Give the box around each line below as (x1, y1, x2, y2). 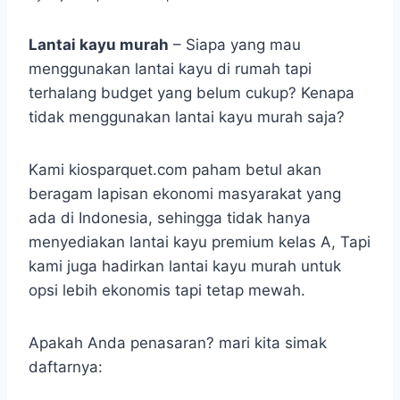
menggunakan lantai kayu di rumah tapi (29, 60, 312, 79)
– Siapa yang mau (169, 36, 301, 54)
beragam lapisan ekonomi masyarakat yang (29, 185, 341, 204)
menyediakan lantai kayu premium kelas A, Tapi (29, 233, 371, 252)
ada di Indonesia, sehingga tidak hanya (29, 209, 311, 228)
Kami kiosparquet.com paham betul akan (29, 161, 321, 179)
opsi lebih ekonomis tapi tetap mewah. (29, 281, 305, 300)
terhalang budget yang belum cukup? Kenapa (29, 84, 354, 103)
